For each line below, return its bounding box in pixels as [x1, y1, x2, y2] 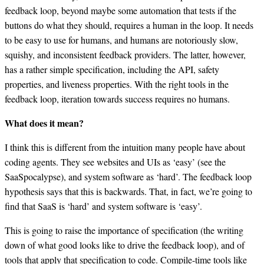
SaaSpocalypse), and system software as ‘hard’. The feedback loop [5, 170, 252, 183]
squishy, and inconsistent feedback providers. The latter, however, [5, 48, 246, 61]
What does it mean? [5, 116, 84, 130]
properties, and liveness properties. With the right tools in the [5, 78, 229, 91]
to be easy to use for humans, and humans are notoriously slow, [5, 34, 238, 47]
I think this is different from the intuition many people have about [5, 141, 245, 154]
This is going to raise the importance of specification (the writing [5, 224, 243, 237]
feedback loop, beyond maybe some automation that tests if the [5, 4, 236, 17]
